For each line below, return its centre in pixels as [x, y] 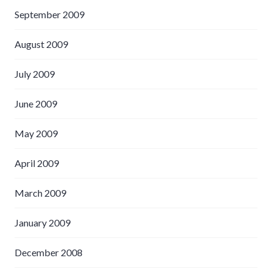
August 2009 [41, 44]
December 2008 [49, 252]
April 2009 [37, 163]
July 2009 [35, 73]
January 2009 [42, 222]
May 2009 [36, 133]
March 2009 [40, 192]
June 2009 [36, 103]
